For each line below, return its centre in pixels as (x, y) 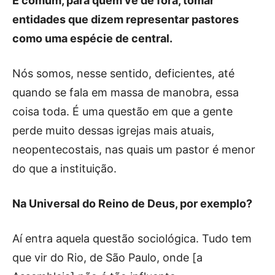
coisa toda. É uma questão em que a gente (122, 111)
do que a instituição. (64, 168)
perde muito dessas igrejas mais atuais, (113, 130)
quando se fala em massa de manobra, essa (126, 92)
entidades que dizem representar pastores (126, 19)
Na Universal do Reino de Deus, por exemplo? (134, 203)
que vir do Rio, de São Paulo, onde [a (107, 257)
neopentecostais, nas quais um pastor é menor (134, 149)
